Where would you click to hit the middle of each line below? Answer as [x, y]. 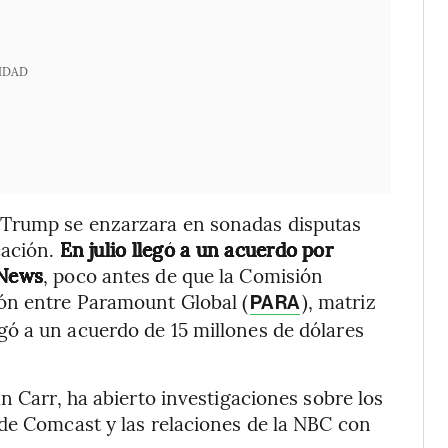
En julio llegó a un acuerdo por [196, 249]
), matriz [338, 301]
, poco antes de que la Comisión [183, 275]
